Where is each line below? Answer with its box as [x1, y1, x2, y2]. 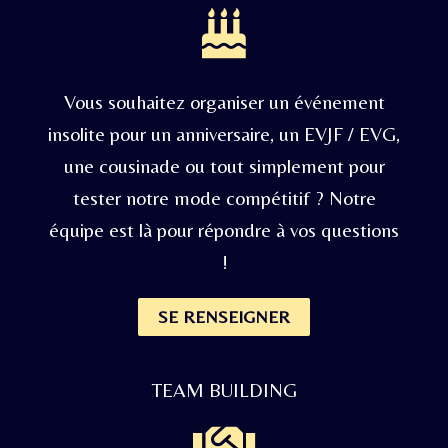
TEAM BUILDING [151, 378, 297, 401]
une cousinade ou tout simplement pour [63, 153, 385, 177]
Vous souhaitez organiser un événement [63, 89, 385, 113]
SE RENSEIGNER [158, 305, 290, 327]
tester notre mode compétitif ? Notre [72, 185, 376, 209]
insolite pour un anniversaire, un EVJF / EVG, [48, 121, 400, 145]
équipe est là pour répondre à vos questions [49, 217, 399, 241]
